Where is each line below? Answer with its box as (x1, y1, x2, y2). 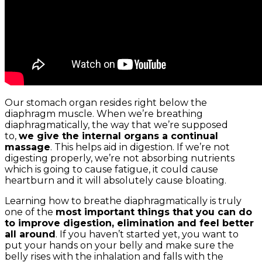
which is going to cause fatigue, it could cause (5, 164, 218, 175)
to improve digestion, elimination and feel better (5, 218, 254, 229)
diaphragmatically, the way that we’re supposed (5, 119, 228, 131)
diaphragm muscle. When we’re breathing (5, 108, 203, 120)
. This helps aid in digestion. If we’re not (50, 142, 230, 153)
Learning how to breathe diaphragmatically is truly (5, 195, 242, 207)
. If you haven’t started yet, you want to (56, 229, 239, 240)
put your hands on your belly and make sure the (5, 240, 234, 251)
